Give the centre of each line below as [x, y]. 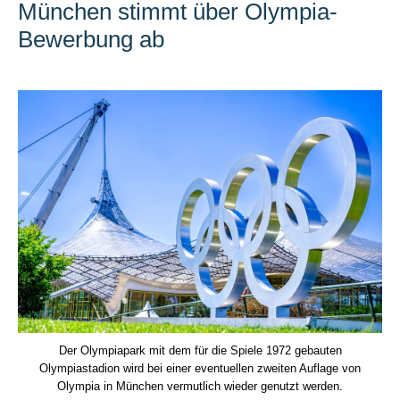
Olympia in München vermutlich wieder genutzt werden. [200, 387]
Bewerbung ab [91, 40]
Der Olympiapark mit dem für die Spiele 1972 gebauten [200, 351]
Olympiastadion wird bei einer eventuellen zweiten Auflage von [200, 369]
